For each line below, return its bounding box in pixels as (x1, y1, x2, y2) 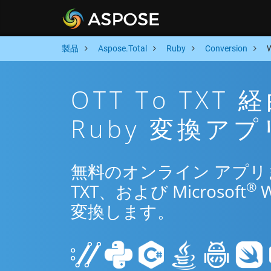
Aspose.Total (98, 44, 147, 53)
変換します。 (71, 200, 174, 223)
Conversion (205, 44, 247, 53)
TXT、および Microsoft (71, 180, 246, 203)
